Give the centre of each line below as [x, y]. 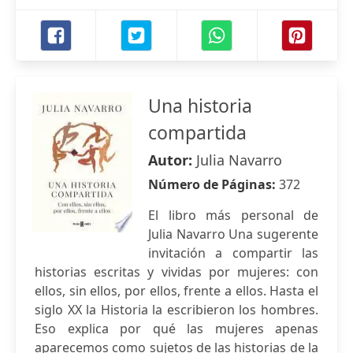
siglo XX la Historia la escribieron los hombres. [176, 310]
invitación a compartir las [233, 253]
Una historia [200, 106]
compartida [197, 132]
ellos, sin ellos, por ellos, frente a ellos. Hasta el [176, 291]
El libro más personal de [233, 215]
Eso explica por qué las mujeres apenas [176, 329]
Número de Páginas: [214, 184]
